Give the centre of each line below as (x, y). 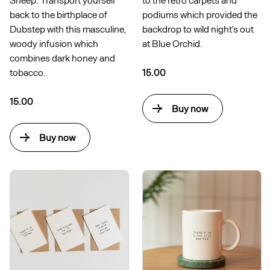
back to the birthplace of (58, 14)
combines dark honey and (62, 58)
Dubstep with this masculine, (68, 29)
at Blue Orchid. (172, 43)
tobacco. (28, 72)
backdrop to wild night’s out (198, 29)
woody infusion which (54, 43)
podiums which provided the (200, 14)
